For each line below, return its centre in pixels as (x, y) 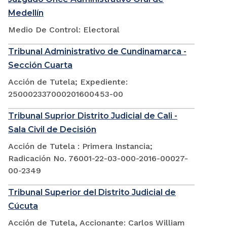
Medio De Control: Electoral (64, 30)
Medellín (26, 13)
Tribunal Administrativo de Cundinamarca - (97, 52)
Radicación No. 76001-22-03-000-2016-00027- (98, 159)
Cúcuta (23, 206)
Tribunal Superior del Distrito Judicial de (92, 193)
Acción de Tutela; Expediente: (68, 82)
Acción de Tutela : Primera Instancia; (80, 146)
